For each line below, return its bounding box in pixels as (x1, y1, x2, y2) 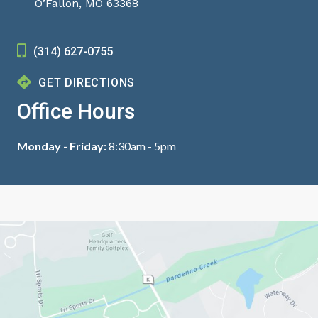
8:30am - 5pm (106, 138, 176, 153)
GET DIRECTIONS (38, 75, 136, 89)
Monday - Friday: (17, 138, 106, 153)
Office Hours (17, 98, 135, 124)
